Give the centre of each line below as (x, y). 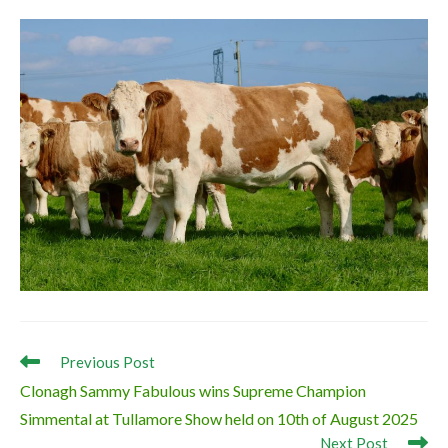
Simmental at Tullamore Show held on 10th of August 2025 (219, 418)
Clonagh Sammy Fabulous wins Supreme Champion (193, 390)
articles (42, 398)
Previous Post (107, 361)
